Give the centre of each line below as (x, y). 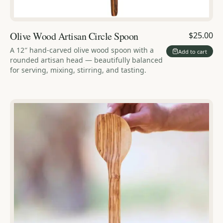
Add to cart (193, 51)
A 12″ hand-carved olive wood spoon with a (82, 50)
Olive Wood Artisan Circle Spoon (74, 36)
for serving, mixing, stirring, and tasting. (78, 70)
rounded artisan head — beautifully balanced (86, 60)
